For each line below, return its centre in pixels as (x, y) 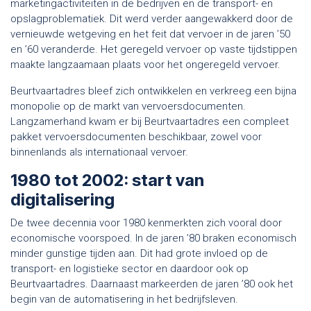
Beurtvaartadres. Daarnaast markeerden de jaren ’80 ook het (152, 284)
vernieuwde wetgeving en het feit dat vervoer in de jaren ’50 (150, 34)
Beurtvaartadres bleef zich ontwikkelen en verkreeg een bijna (153, 91)
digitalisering (62, 199)
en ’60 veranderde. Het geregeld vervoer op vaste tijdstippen (154, 49)
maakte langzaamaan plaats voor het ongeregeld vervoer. (147, 64)
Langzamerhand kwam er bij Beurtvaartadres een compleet (150, 121)
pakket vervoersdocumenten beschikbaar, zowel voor (136, 136)
